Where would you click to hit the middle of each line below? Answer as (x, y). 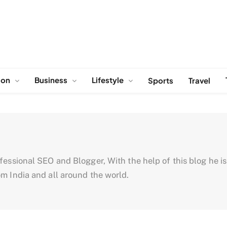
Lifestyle (108, 80)
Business (51, 80)
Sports (161, 80)
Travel (199, 80)
